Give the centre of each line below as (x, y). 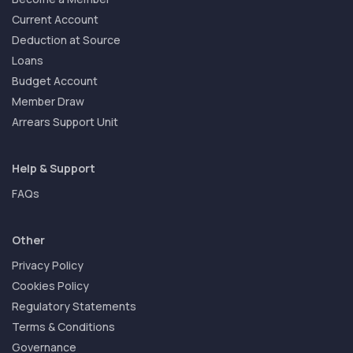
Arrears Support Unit (65, 122)
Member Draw (48, 101)
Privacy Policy (48, 265)
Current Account (55, 19)
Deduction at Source (66, 40)
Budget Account (55, 81)
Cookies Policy (50, 286)
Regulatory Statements (74, 306)
